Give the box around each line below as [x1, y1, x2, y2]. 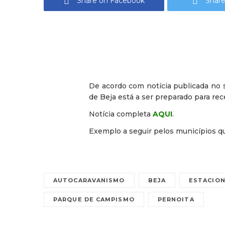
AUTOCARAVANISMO [53, 177, 125, 184]
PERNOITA [157, 196, 194, 203]
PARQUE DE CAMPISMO [53, 196, 135, 203]
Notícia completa [89, 109, 153, 119]
